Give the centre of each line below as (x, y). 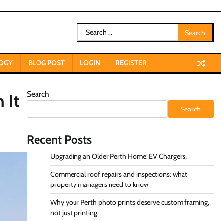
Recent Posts (59, 139)
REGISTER (131, 63)
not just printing (74, 213)
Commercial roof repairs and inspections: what (119, 174)
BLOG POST (46, 63)
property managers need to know (99, 184)
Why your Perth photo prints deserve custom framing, (129, 202)
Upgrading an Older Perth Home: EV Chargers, (118, 156)
